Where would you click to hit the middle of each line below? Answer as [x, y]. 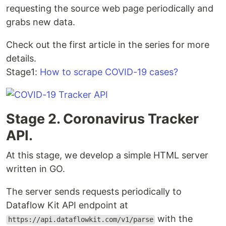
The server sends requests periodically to [94, 192]
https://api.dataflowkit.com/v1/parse [80, 220]
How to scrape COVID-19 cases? [109, 72]
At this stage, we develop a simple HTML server [107, 155]
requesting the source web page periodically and [110, 9]
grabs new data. [41, 22]
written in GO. [36, 169]
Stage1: [23, 72]
